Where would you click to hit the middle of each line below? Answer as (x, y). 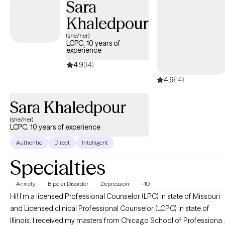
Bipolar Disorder (68, 184)
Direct (62, 143)
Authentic (29, 143)
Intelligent (95, 143)
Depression (115, 184)
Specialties (58, 168)
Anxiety (26, 184)
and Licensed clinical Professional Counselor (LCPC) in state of (110, 209)
